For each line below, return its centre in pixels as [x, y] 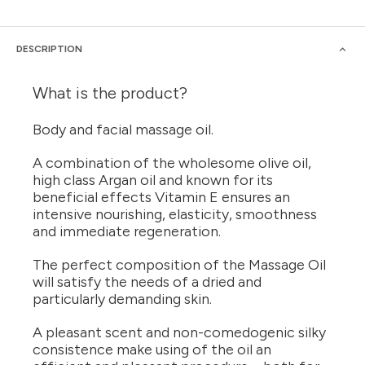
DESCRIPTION [49, 49]
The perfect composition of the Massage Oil [179, 265]
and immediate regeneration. [127, 232]
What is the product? [110, 93]
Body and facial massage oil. [123, 130]
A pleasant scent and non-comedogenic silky [179, 333]
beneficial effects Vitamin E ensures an [161, 198]
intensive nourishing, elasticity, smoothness [175, 215]
